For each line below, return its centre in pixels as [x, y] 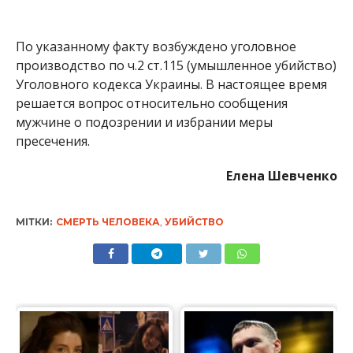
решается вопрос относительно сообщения [151, 104]
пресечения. [52, 141]
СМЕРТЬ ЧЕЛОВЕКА [108, 222]
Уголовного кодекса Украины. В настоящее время [171, 85]
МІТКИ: [33, 222]
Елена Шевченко [282, 176]
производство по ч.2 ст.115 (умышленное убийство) [176, 66]
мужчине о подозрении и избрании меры [144, 123]
